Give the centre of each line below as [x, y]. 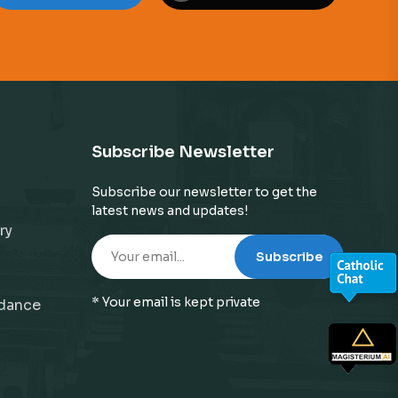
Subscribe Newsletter [183, 152]
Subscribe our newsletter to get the [205, 192]
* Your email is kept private [176, 302]
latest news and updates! [170, 211]
